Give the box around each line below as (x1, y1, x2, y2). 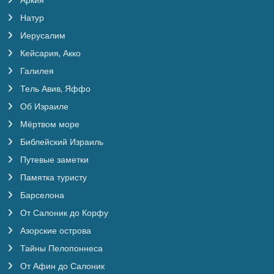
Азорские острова (18, 226, 91, 235)
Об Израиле (18, 102, 68, 111)
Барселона (18, 190, 64, 200)
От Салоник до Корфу (18, 208, 108, 218)
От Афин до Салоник (18, 261, 105, 271)
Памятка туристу (18, 172, 87, 182)
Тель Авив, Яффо (18, 84, 91, 94)
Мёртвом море (18, 119, 80, 129)
